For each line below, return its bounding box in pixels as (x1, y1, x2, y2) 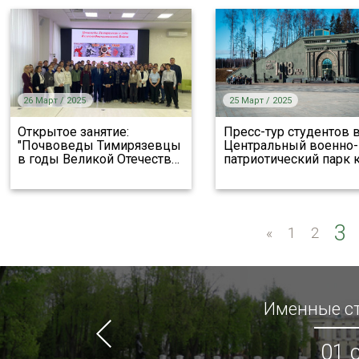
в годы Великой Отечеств (18, 151, 172, 167)
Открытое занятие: (18, 124, 130, 139)
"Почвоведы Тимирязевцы (18, 138, 182, 153)
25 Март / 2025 (228, 95, 292, 106)
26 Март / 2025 (23, 95, 87, 106)
